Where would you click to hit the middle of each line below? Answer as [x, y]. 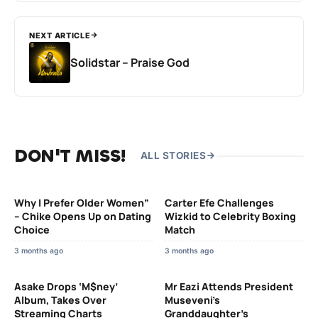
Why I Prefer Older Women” [82, 202]
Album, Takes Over [60, 300]
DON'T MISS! [70, 155]
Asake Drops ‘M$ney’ [66, 286]
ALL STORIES [173, 156]
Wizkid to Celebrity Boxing [230, 216]
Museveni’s [192, 300]
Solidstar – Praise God [130, 62]
